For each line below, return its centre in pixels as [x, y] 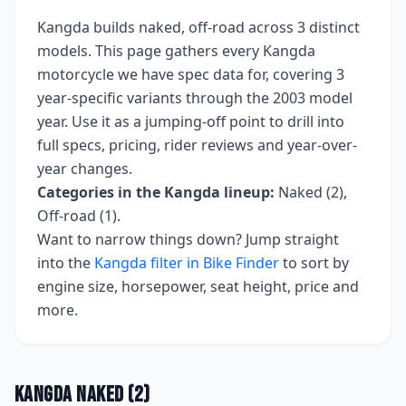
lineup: [247, 192]
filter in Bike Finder [213, 263]
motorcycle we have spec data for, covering [185, 74]
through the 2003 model [267, 98]
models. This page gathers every [150, 51]
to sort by [316, 263]
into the [64, 263]
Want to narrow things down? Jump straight [188, 239]
